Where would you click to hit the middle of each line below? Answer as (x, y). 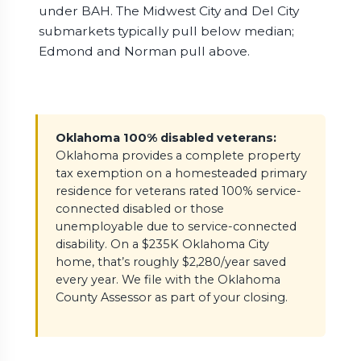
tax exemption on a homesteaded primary (181, 174)
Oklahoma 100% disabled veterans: (166, 138)
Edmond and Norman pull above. (144, 52)
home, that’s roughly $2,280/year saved (170, 262)
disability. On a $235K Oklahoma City (162, 245)
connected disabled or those (139, 209)
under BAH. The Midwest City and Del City (168, 11)
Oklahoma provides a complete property (178, 156)
